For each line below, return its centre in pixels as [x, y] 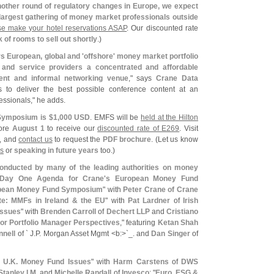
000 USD [75, 117]
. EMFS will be [116, 117]
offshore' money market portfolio [141, 56]
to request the [77, 139]
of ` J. [26, 234]
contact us [35, 139]
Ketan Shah [178, 223]
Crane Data [177, 78]
